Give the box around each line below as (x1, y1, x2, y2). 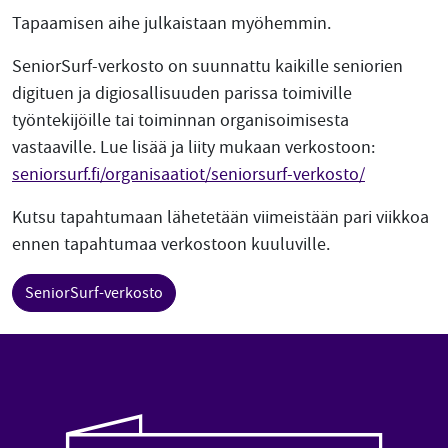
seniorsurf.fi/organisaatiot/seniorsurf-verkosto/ (12, 163, 365, 186)
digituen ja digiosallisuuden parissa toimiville (12, 82, 352, 105)
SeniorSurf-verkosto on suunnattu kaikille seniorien (12, 55, 403, 78)
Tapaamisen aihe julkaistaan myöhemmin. (12, 12, 331, 35)
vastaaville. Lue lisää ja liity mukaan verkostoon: (12, 136, 375, 159)
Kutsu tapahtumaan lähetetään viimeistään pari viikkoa (12, 206, 429, 229)
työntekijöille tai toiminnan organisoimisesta (12, 109, 349, 132)
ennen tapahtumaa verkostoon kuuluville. (12, 233, 330, 256)
